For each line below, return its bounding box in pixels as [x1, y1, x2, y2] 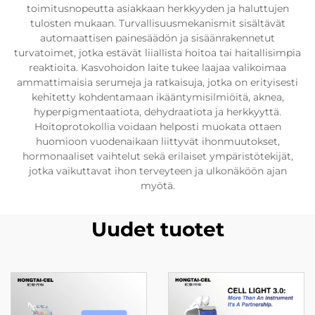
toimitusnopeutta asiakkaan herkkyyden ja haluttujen [26, 2, 289, 15]
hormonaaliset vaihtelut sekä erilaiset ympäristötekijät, [22, 150, 293, 162]
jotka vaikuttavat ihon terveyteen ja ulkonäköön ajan [28, 165, 287, 177]
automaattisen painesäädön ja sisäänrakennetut [40, 32, 275, 44]
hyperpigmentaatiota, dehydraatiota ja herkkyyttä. [34, 105, 281, 118]
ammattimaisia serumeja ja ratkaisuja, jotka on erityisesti [17, 76, 298, 89]
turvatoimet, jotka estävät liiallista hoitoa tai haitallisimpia [14, 46, 301, 59]
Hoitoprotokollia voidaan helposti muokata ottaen [34, 120, 281, 133]
